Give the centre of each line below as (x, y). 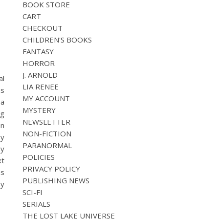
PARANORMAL (47, 145)
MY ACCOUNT (46, 98)
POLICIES (39, 157)
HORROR (39, 63)
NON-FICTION (47, 133)
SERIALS (36, 204)
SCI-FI (33, 192)
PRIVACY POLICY (51, 169)
